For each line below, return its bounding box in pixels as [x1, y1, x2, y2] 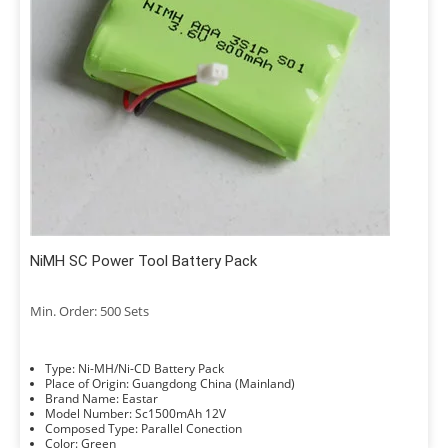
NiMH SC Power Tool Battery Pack [30, 252, 257, 270]
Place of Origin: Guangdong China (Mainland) [132, 375, 295, 392]
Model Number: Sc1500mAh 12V [135, 405, 226, 422]
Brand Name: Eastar [122, 390, 158, 407]
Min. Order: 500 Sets [30, 302, 149, 320]
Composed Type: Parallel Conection [141, 420, 242, 437]
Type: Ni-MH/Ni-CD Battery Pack [78, 360, 224, 377]
